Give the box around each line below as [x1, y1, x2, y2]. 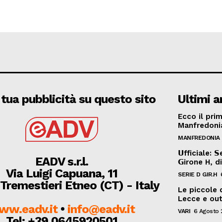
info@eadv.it [67, 202, 135, 216]
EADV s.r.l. [35, 154, 88, 168]
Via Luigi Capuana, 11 [5, 166, 117, 180]
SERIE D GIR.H [178, 170, 218, 178]
